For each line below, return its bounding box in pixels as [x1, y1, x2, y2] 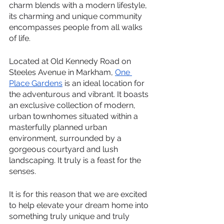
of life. [9, 33, 30, 43]
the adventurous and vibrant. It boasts [9, 89, 150, 99]
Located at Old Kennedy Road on [9, 56, 133, 66]
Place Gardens [9, 78, 62, 88]
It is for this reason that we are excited [9, 189, 149, 199]
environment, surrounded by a [9, 133, 123, 143]
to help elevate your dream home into [9, 200, 150, 210]
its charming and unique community [9, 11, 144, 21]
